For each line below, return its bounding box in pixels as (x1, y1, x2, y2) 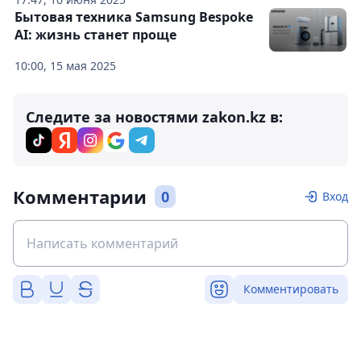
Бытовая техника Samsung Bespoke (15, 8, 253, 26)
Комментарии (13, 185, 147, 209)
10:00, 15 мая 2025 (15, 58, 116, 73)
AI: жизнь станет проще (15, 26, 176, 44)
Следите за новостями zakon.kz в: (26, 107, 283, 127)
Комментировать (243, 281, 338, 297)
